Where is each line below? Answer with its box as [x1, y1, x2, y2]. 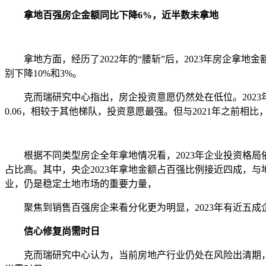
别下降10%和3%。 [5, 68, 82, 78]
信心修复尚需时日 [14, 226, 100, 236]
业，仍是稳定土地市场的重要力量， [5, 179, 159, 189]
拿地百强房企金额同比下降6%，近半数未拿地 [24, 10, 218, 20]
